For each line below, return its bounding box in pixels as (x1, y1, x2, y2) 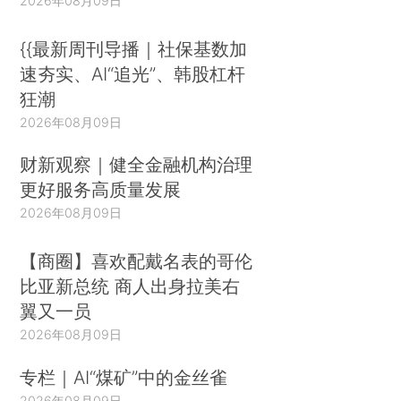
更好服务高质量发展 (20, 178, 182, 201)
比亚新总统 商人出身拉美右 (20, 274, 241, 297)
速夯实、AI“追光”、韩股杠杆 (20, 62, 246, 85)
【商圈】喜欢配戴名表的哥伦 (20, 249, 253, 272)
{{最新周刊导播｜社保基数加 (20, 37, 248, 60)
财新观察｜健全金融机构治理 (20, 153, 253, 176)
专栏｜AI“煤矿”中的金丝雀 (20, 365, 228, 388)
